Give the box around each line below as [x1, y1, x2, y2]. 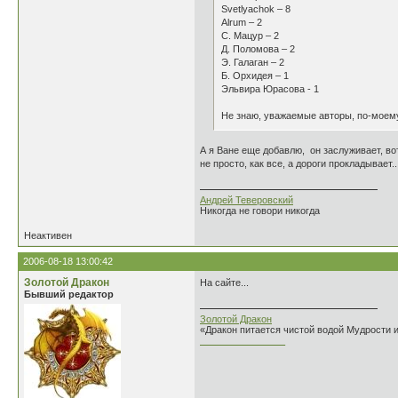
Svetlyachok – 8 [221, 4, 291, 14]
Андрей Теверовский [200, 195, 293, 205]
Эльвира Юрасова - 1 [221, 84, 319, 94]
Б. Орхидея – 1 [221, 70, 289, 81]
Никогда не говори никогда [200, 205, 320, 216]
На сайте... [200, 277, 249, 288]
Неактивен [24, 230, 72, 241]
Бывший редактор [24, 289, 114, 299]
